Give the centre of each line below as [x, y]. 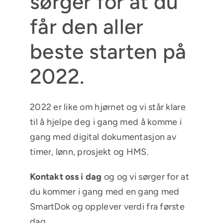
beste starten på [108, 52]
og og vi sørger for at [145, 177]
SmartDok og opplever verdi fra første [107, 207]
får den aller [87, 27]
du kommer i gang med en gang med [105, 192]
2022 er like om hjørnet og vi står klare [108, 107]
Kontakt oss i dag [66, 177]
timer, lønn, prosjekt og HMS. [89, 152]
